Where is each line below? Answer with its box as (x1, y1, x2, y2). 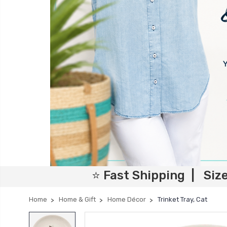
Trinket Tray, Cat (158, 196, 207, 203)
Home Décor (107, 196, 146, 203)
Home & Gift (59, 196, 96, 203)
